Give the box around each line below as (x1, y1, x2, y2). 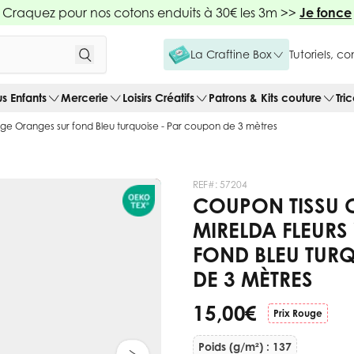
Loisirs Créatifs (122, 90, 194, 104)
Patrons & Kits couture (209, 90, 322, 104)
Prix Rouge (273, 307, 322, 319)
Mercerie (61, 90, 108, 104)
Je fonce (299, 5, 352, 21)
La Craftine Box (190, 47, 272, 61)
